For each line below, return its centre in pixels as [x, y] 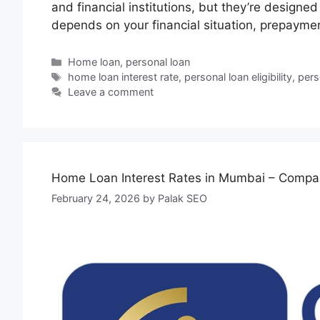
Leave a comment [111, 92]
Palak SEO [182, 198]
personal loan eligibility [239, 77]
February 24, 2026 [96, 198]
